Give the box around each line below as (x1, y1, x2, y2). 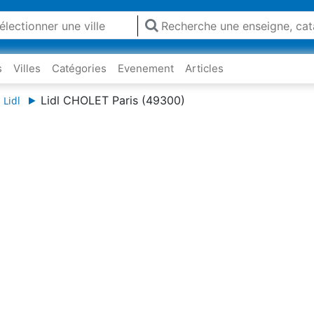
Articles (185, 62, 224, 75)
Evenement (118, 62, 174, 75)
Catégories (52, 62, 107, 75)
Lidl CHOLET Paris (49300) (41, 93, 185, 107)
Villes (13, 62, 41, 75)
